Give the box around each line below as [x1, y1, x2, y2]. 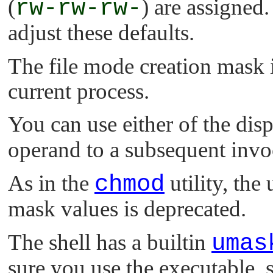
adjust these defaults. [8, 20, 194, 46]
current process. [8, 78, 149, 104]
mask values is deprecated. [8, 196, 246, 222]
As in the [8, 171, 94, 196]
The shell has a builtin [8, 229, 211, 255]
